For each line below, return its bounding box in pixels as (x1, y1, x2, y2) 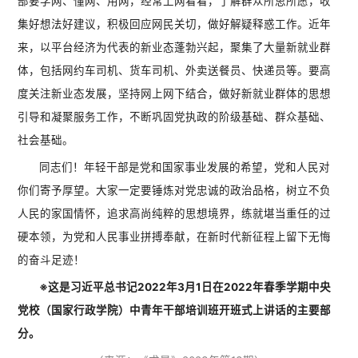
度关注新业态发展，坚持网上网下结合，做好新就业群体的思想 (18, 87, 332, 101)
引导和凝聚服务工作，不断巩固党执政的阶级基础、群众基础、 (18, 110, 332, 124)
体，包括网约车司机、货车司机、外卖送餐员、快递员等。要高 (18, 64, 332, 78)
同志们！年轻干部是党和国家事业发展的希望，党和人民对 (39, 161, 331, 174)
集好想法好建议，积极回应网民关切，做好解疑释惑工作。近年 (18, 18, 332, 31)
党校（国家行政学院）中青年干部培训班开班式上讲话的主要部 (18, 304, 332, 317)
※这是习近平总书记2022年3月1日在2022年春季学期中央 (39, 280, 332, 294)
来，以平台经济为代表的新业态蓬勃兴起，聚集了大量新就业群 (18, 41, 332, 54)
